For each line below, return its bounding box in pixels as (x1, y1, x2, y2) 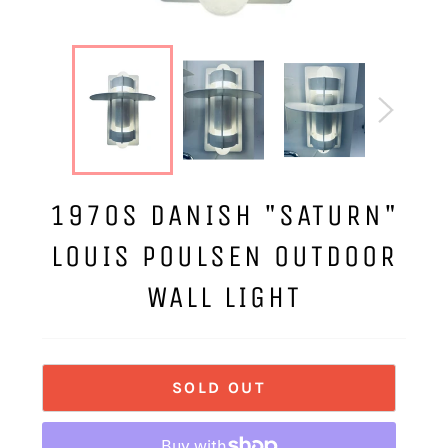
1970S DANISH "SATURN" (49, 197, 399, 234)
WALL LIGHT (146, 279, 302, 316)
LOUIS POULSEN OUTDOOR (50, 238, 398, 275)
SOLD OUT (171, 378, 267, 398)
